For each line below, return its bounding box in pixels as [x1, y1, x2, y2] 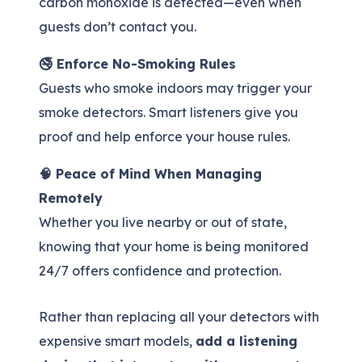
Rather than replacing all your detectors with [39, 309, 319, 326]
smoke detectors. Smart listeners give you [39, 103, 298, 120]
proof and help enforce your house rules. [39, 128, 290, 145]
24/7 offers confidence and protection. [39, 262, 281, 279]
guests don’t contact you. [39, 18, 196, 35]
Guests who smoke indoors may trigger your [39, 79, 312, 96]
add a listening [196, 333, 297, 350]
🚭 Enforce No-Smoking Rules [39, 55, 236, 72]
